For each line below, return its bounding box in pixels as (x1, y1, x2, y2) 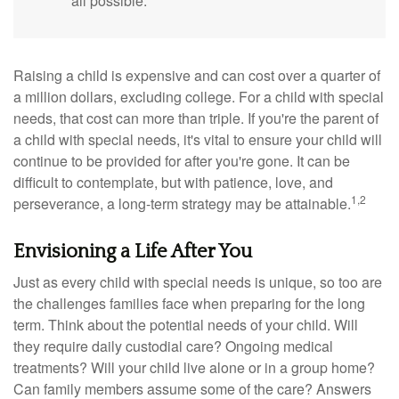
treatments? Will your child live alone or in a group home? (13, 357, 375, 379)
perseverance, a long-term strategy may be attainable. (13, 193, 351, 215)
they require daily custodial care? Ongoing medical (13, 336, 333, 357)
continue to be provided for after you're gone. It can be (13, 151, 350, 172)
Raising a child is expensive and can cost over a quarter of (13, 65, 380, 86)
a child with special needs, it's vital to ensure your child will (13, 129, 382, 151)
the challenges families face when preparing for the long (13, 293, 365, 314)
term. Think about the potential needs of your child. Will (13, 314, 358, 336)
